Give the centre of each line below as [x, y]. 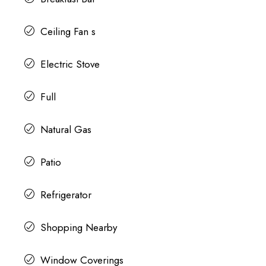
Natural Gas [66, 129]
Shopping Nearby [78, 227]
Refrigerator [66, 194]
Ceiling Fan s [68, 31]
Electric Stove [70, 64]
